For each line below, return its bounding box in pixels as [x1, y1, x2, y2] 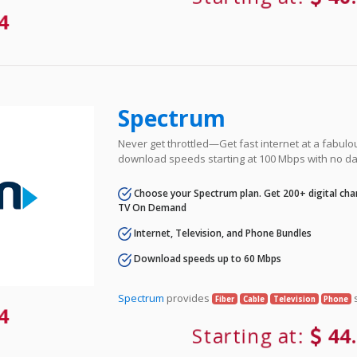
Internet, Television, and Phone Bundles [131, 226, 312, 241]
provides [164, 290, 213, 305]
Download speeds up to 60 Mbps [131, 252, 282, 266]
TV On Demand [118, 201, 187, 215]
